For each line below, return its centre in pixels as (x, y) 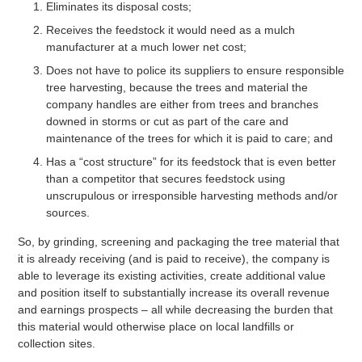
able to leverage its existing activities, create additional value (171, 276)
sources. (67, 213)
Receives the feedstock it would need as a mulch (170, 30)
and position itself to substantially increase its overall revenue (173, 293)
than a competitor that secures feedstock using (165, 179)
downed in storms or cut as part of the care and (167, 122)
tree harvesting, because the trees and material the (177, 88)
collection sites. (56, 344)
